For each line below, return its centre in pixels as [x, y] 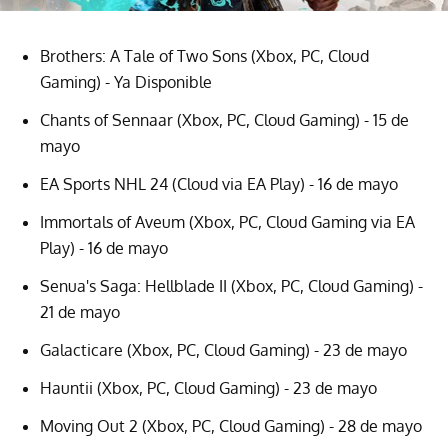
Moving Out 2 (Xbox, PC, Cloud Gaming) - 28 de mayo [231, 425]
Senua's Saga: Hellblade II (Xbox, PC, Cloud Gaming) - [231, 285]
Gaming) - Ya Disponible [126, 81]
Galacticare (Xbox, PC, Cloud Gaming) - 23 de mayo [223, 349]
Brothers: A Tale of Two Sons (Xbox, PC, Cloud [204, 55]
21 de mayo [80, 311]
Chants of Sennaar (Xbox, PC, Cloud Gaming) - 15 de [224, 119]
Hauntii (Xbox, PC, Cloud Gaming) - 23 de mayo [208, 387]
